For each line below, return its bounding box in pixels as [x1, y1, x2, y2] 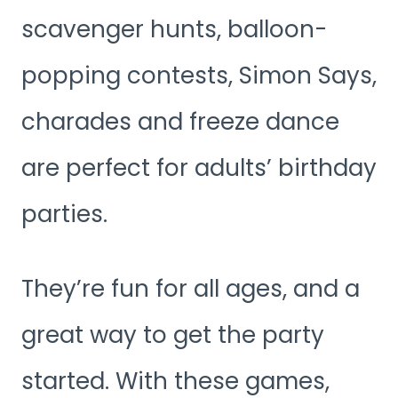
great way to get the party [21, 318, 324, 351]
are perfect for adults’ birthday [21, 151, 377, 184]
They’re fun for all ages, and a [21, 272, 360, 305]
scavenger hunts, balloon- [21, 12, 327, 45]
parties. [21, 197, 107, 230]
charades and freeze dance [21, 105, 339, 138]
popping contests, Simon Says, [21, 59, 377, 92]
